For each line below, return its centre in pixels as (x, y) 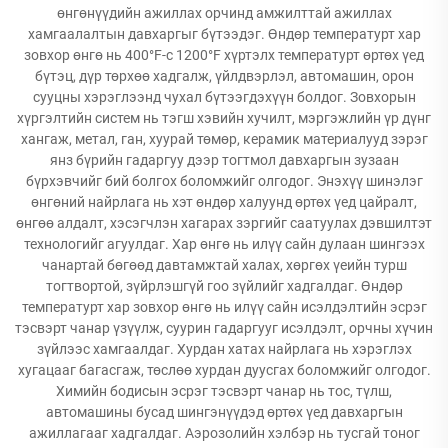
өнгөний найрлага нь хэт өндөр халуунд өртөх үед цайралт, (224, 202)
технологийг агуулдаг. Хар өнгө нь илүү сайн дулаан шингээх (224, 244)
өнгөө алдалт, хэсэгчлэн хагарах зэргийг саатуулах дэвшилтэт (224, 223)
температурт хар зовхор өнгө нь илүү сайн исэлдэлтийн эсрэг (224, 307)
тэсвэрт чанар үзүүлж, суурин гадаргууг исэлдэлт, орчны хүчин (224, 328)
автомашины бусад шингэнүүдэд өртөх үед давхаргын (224, 412)
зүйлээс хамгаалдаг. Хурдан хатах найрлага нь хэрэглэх (224, 349)
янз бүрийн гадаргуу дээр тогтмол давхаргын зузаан (224, 160)
